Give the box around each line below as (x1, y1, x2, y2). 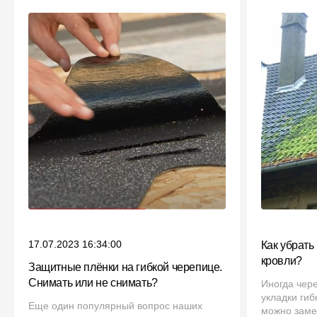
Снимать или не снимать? (28, 277, 158, 289)
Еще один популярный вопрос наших (28, 300, 202, 312)
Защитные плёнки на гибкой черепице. (28, 261, 223, 274)
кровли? (260, 255, 302, 267)
